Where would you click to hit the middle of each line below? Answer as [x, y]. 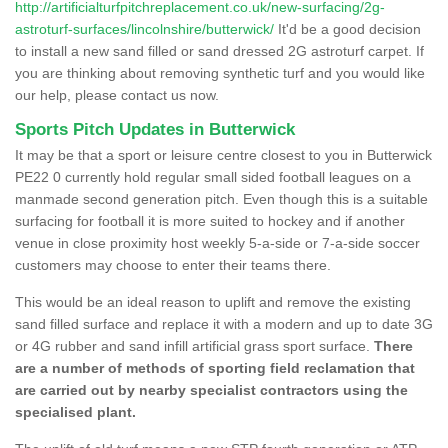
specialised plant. [75, 411]
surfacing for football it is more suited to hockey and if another [210, 220]
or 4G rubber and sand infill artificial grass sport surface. [194, 345]
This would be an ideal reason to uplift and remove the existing [213, 301]
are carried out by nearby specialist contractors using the [211, 389]
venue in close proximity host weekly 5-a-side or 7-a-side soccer [217, 242]
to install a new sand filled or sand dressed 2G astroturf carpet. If [219, 50]
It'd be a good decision [347, 28]
